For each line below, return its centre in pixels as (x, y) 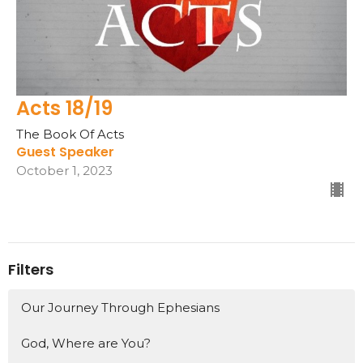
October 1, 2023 (64, 171)
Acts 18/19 (64, 109)
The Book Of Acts (70, 135)
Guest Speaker (65, 152)
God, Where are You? (86, 343)
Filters (31, 270)
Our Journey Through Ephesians (120, 307)
